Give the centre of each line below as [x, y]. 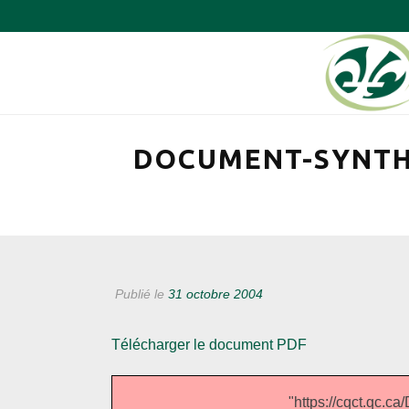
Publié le [140, 294]
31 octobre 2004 [215, 294]
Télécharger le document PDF [209, 345]
